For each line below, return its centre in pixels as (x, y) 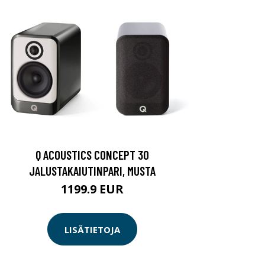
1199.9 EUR (92, 189)
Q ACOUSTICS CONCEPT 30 (92, 155)
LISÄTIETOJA (92, 229)
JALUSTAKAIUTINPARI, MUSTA (92, 171)
